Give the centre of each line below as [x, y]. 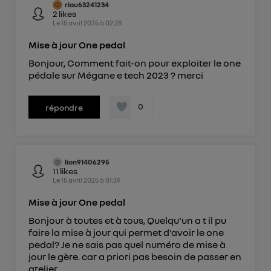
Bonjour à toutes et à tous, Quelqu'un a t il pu [127, 220]
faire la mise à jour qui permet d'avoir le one [126, 232]
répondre [64, 107]
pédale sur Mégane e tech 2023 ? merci [116, 75]
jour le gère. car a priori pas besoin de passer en [135, 256]
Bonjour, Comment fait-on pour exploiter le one [134, 63]
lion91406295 [87, 162]
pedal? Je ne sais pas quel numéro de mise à [127, 244]
